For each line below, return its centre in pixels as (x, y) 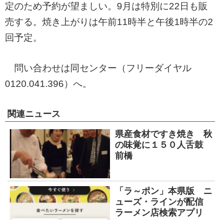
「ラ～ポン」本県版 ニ (164, 191)
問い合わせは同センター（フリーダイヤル (98, 68)
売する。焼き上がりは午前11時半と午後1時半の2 (109, 22)
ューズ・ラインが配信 (164, 202)
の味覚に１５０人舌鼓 (164, 145)
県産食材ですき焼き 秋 (164, 134)
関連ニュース (34, 114)
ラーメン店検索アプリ (159, 212)
